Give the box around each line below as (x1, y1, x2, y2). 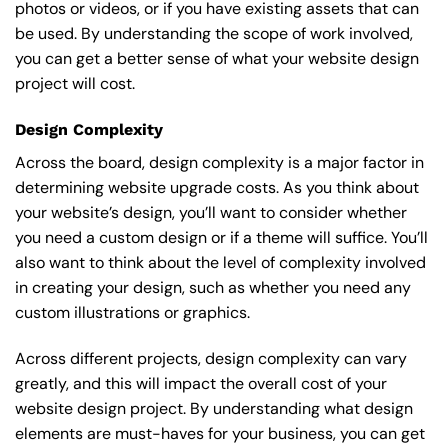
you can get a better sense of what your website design (15, 48, 419, 70)
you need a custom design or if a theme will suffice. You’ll (15, 227, 428, 249)
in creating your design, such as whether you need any (15, 277, 411, 299)
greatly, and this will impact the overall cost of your (15, 372, 387, 394)
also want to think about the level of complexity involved (15, 252, 426, 274)
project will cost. (15, 73, 135, 95)
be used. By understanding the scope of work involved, (15, 23, 413, 45)
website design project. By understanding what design (15, 397, 413, 419)
